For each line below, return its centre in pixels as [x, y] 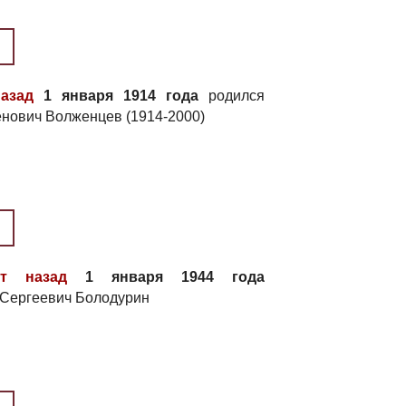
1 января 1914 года [116, 96]
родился [232, 96]
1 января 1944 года [166, 277]
